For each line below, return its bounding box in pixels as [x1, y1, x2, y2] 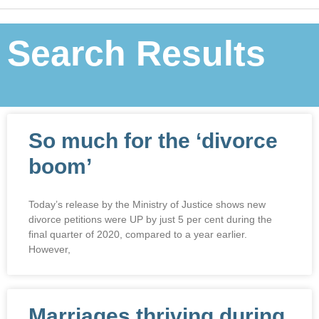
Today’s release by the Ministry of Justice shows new [28, 199, 266, 211]
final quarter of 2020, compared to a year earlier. [28, 229, 247, 241]
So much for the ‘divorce [28, 129, 278, 153]
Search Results [7, 33, 266, 73]
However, [28, 244, 70, 256]
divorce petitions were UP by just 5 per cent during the [28, 214, 272, 226]
